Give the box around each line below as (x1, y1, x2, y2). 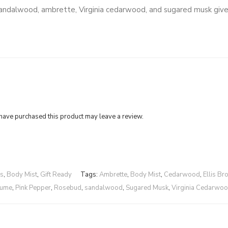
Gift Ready (40, 170, 72, 179)
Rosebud (54, 183, 81, 192)
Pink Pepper (15, 183, 51, 192)
